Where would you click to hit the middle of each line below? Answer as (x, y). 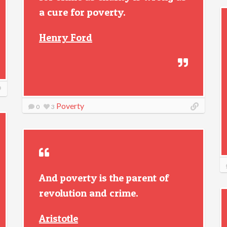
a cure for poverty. (82, 12)
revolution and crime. (89, 193)
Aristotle (59, 218)
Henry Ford (66, 37)
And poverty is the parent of (104, 178)
